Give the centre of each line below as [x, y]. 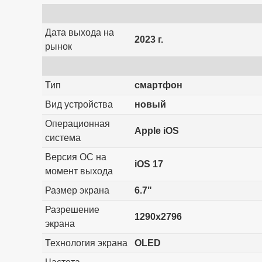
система [63, 137]
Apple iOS [156, 130]
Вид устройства [79, 104]
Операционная [77, 123]
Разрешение [72, 209]
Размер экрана [77, 190]
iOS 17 [149, 164]
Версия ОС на [75, 157]
